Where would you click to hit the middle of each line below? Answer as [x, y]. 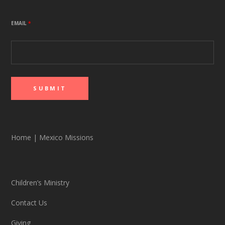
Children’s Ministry [40, 183]
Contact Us [29, 203]
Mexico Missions [66, 137]
